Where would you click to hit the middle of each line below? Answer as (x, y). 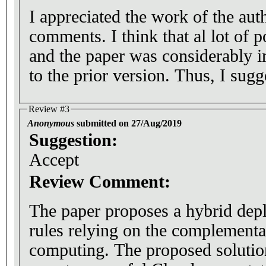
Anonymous (51, 123)
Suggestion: (76, 140)
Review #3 (49, 109)
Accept (54, 159)
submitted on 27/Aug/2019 (128, 123)
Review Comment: (102, 181)
